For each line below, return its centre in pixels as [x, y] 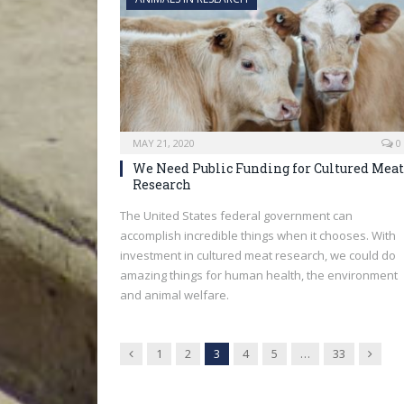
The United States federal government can [236, 216]
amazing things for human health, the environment [259, 275]
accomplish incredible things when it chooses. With [258, 235]
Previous [157, 353]
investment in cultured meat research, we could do [258, 255]
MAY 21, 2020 [164, 143]
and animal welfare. [174, 295]
